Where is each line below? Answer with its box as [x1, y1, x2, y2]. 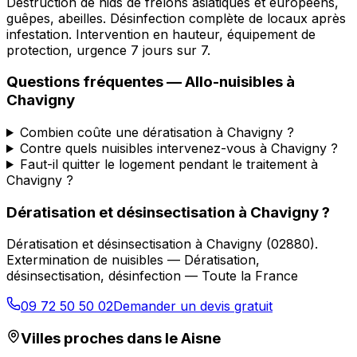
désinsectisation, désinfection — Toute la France [6, 268, 298, 284]
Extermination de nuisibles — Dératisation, [6, 252, 260, 269]
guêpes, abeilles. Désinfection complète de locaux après [6, 10, 346, 26]
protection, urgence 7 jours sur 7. [6, 41, 210, 58]
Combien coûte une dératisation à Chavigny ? [19, 124, 294, 140]
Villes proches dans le [21, 329, 181, 348]
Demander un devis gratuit [113, 298, 273, 315]
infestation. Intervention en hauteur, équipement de [6, 25, 316, 42]
